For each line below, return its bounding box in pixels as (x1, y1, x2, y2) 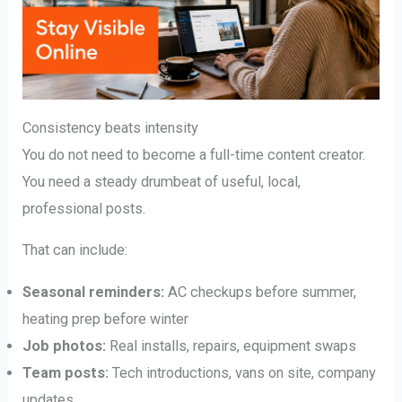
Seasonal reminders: (22, 283, 165, 301)
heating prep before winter (22, 310, 189, 328)
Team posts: (22, 363, 109, 381)
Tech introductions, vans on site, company (109, 363, 377, 381)
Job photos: (22, 336, 107, 354)
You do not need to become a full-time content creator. (22, 145, 366, 163)
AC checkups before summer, (164, 283, 357, 301)
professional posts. (22, 199, 146, 217)
